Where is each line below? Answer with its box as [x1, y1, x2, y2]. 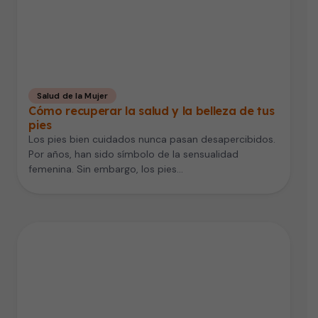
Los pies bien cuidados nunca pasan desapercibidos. [28, 133, 275, 146]
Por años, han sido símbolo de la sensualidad [28, 148, 238, 161]
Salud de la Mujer [37, 90, 109, 102]
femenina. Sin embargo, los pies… [28, 163, 183, 176]
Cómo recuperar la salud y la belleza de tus [28, 104, 275, 119]
